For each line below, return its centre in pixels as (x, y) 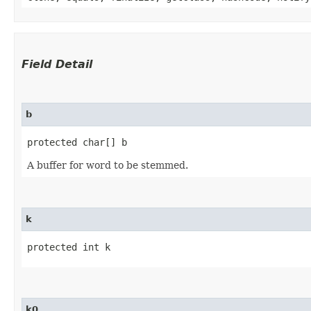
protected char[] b (77, 142)
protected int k (69, 247)
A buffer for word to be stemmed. (108, 165)
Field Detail (57, 64)
